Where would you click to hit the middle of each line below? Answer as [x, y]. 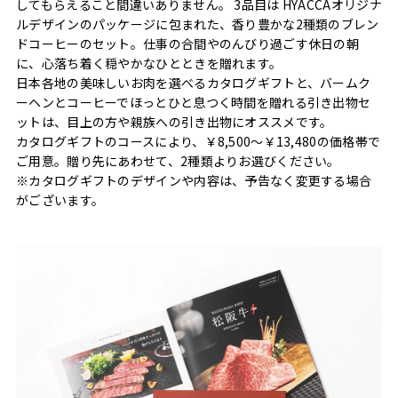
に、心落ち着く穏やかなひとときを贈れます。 [149, 63]
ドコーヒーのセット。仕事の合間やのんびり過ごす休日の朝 [188, 43]
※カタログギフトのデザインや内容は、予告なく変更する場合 [194, 180]
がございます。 [60, 199]
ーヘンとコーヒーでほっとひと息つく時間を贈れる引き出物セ [194, 102]
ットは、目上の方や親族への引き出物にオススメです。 [175, 121]
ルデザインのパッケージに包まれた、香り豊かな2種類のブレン [198, 24]
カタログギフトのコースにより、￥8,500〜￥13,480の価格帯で [199, 141]
